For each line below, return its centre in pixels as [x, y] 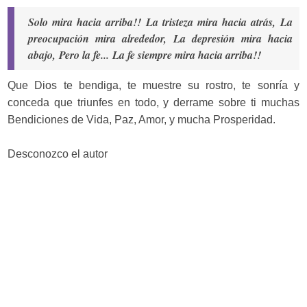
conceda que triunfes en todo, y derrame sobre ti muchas [153, 102]
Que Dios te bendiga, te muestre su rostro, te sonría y [153, 85]
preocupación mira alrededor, [98, 38]
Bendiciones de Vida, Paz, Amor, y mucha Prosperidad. [142, 120]
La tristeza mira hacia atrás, [211, 22]
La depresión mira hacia [233, 38]
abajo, [42, 55]
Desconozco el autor [58, 154]
